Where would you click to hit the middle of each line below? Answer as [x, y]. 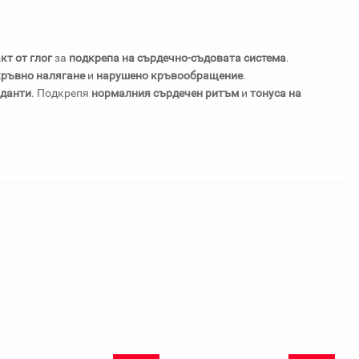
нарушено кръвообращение [169, 75]
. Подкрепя [61, 93]
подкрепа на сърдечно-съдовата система [177, 58]
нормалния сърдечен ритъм [165, 93]
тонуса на [276, 93]
